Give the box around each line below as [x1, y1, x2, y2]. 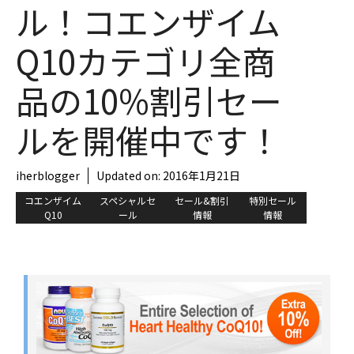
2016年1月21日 [163, 168, 240, 183]
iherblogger [16, 168, 80, 183]
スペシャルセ [100, 194, 156, 207]
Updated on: [96, 168, 163, 183]
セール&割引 [175, 194, 230, 207]
